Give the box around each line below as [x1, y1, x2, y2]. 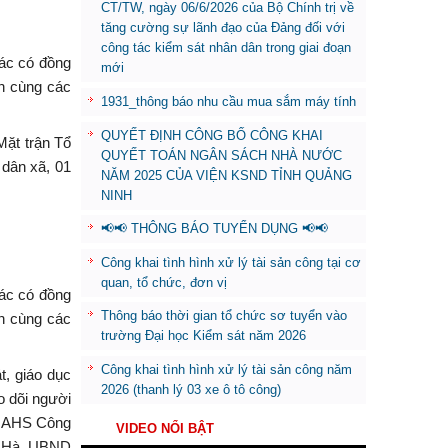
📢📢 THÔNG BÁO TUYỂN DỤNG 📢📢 [101, 221, 328, 237]
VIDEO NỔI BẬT [116, 421, 214, 437]
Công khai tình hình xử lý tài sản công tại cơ [101, 254, 361, 270]
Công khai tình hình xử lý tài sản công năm [101, 362, 352, 378]
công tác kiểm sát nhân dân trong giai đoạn [101, 40, 351, 56]
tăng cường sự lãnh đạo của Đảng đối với [101, 20, 345, 36]
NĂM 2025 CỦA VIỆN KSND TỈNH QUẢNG [101, 167, 352, 183]
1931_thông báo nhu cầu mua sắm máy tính [101, 94, 356, 110]
